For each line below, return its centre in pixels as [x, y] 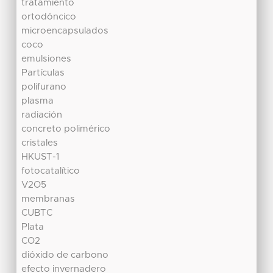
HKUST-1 [41, 157]
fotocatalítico [51, 171]
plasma [38, 101]
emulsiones [47, 59]
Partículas [43, 73]
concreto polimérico [66, 129]
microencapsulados [65, 31]
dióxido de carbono [65, 255]
